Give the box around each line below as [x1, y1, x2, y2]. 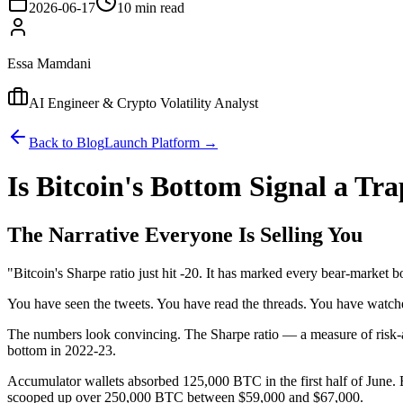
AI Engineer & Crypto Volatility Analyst [29, 94, 258, 111]
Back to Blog [29, 134, 104, 150]
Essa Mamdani [7, 55, 91, 71]
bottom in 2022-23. [7, 342, 116, 358]
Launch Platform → [104, 134, 218, 150]
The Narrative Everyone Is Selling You [7, 222, 363, 246]
